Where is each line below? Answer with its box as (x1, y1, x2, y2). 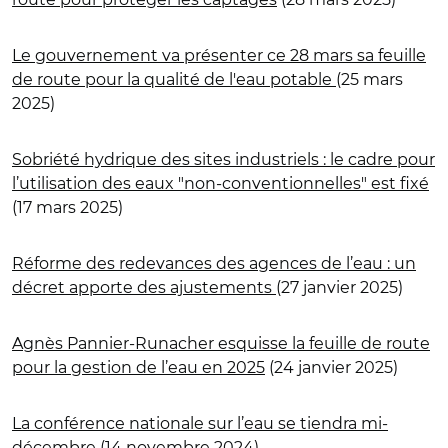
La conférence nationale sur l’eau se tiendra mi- (12, 413, 388, 433)
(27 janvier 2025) (276, 277, 403, 297)
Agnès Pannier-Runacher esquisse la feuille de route (12, 333, 430, 353)
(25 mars (336, 69, 403, 89)
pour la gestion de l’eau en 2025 (12, 357, 265, 377)
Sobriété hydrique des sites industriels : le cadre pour (12, 149, 435, 169)
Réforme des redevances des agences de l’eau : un (12, 253, 416, 273)
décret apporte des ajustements (12, 277, 276, 297)
